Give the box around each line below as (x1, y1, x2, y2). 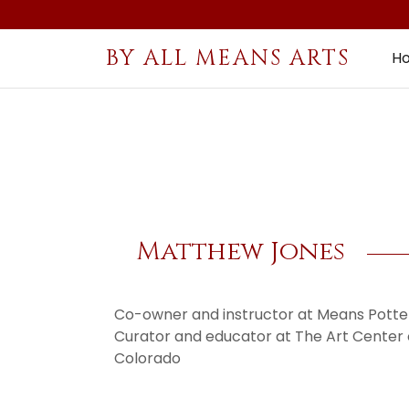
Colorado (113, 347, 188, 369)
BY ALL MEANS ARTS (106, 44, 350, 73)
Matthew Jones (135, 234, 345, 268)
